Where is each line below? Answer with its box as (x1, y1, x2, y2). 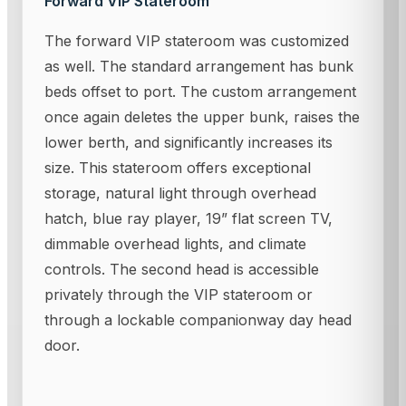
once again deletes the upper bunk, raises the (44, 107, 360, 126)
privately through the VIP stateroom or (44, 285, 313, 304)
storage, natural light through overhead (44, 183, 316, 202)
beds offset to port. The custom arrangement (44, 82, 356, 101)
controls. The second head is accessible (44, 259, 319, 278)
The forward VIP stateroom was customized (44, 31, 349, 50)
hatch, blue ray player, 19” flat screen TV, (44, 208, 333, 227)
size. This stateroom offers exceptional (44, 158, 311, 177)
